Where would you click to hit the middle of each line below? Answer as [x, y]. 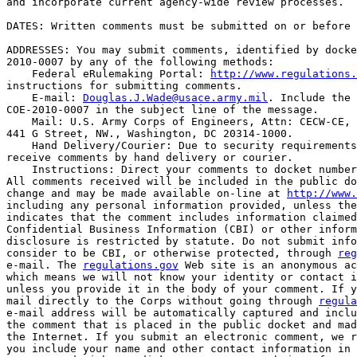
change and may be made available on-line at [147, 193]
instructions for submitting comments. [124, 86]
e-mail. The [45, 265]
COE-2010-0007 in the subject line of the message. [163, 110]
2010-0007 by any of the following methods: [140, 62]
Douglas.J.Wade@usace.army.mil [175, 98]
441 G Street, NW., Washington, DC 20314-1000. [150, 133]
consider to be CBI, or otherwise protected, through [172, 253]
